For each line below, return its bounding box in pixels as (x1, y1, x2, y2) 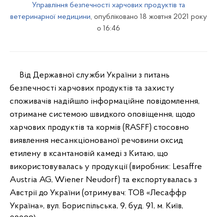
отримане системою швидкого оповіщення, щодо (10, 110, 195, 119)
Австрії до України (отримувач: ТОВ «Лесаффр (10, 188, 186, 198)
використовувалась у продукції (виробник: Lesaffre (10, 162, 202, 171)
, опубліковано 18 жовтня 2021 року (91, 13, 207, 21)
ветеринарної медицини (10, 13, 91, 21)
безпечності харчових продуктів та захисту (10, 84, 174, 93)
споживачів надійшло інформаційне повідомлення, (10, 97, 200, 106)
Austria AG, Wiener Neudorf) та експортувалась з (10, 175, 197, 185)
